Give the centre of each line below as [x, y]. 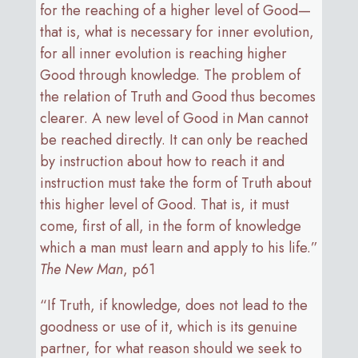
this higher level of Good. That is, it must [164, 204]
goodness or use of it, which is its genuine [168, 326]
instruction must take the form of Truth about [175, 183]
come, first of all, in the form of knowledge [170, 226]
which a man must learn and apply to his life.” [179, 247]
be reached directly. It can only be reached [173, 139]
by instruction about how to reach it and [162, 161]
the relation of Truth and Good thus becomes [177, 96]
